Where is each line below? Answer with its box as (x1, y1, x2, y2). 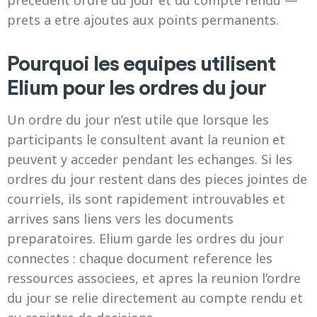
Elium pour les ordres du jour (7, 73, 266, 100)
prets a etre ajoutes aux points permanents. (7, 11, 279, 28)
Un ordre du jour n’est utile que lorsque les (7, 111, 269, 128)
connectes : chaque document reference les (7, 250, 272, 267)
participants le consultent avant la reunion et (7, 131, 285, 148)
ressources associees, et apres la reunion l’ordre (7, 270, 301, 287)
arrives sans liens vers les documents (7, 210, 234, 227)
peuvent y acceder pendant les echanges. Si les (7, 151, 292, 168)
